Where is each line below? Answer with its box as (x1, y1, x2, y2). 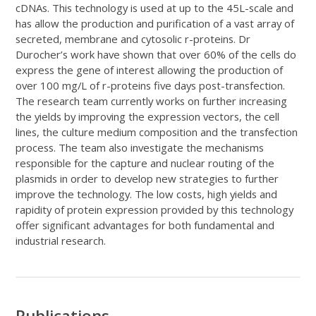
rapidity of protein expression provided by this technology (16, 202, 294, 217)
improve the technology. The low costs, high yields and (16, 186, 278, 201)
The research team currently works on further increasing (16, 93, 288, 108)
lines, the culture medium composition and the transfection (16, 124, 298, 139)
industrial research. (16, 233, 107, 248)
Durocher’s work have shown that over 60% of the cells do (16, 47, 297, 61)
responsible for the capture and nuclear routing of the (16, 155, 275, 170)
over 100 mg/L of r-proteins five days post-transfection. (16, 78, 286, 92)
